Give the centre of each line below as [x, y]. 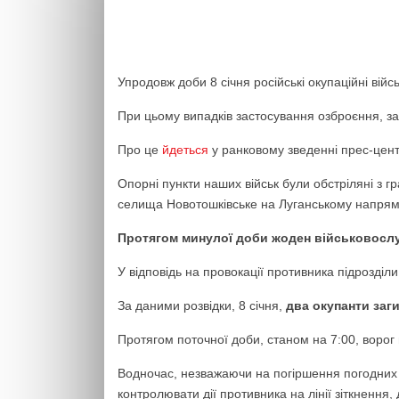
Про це [140, 150]
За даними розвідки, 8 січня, [202, 305]
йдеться [185, 150]
